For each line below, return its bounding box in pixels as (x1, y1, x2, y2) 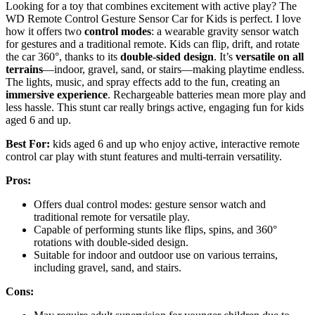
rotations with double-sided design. (34, 236, 188, 248)
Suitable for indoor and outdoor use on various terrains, (34, 248, 278, 261)
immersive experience (6, 88, 108, 101)
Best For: (6, 137, 50, 150)
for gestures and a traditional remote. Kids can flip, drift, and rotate (6, 37, 300, 50)
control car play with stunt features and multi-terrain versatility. (6, 150, 282, 162)
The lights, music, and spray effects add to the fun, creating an (6, 75, 280, 88)
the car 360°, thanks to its (6, 50, 120, 63)
